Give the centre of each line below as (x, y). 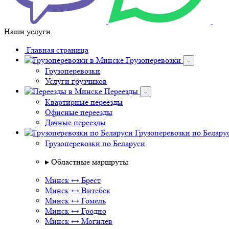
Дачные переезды (75, 122)
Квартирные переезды (84, 102)
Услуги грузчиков (76, 81)
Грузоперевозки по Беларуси (95, 143)
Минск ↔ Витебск (78, 190)
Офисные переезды (79, 112)
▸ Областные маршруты (87, 162)
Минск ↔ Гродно (76, 211)
